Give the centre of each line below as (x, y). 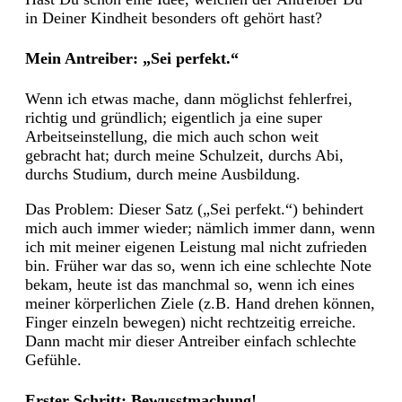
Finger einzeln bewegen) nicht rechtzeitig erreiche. (191, 323)
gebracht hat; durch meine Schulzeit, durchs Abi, (184, 156)
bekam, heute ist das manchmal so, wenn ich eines (190, 285)
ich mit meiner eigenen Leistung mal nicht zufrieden (196, 247)
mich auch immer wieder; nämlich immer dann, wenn (200, 228)
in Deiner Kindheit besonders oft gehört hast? (174, 18)
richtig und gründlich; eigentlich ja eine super (174, 118)
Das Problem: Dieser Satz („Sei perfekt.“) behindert (194, 210)
